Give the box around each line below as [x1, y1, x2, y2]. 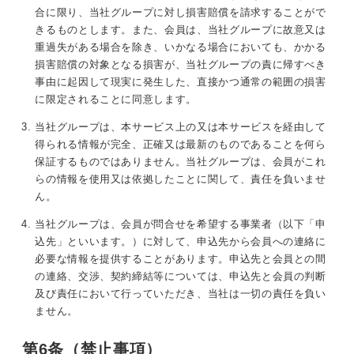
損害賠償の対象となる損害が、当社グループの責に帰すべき [35, 58, 326, 71]
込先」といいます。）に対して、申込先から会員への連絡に [35, 235, 326, 248]
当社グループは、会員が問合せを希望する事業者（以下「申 [35, 218, 326, 231]
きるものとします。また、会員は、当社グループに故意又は [35, 24, 326, 36]
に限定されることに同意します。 [35, 93, 197, 106]
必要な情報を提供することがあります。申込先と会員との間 [35, 253, 326, 265]
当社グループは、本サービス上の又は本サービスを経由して [35, 121, 326, 134]
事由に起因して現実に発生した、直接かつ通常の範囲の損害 [35, 76, 326, 88]
